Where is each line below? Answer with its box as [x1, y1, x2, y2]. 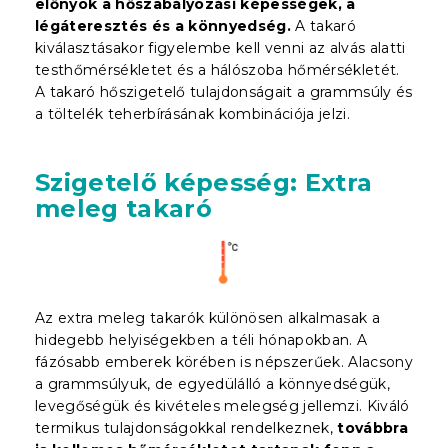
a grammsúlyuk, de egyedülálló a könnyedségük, [35, 374, 391, 393]
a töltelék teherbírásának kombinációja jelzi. [35, 104, 351, 123]
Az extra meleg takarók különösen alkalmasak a [35, 308, 381, 327]
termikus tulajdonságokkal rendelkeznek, [35, 418, 333, 437]
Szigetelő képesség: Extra [35, 167, 373, 197]
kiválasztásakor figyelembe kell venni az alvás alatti [35, 38, 406, 57]
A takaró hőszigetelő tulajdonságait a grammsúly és [35, 82, 413, 101]
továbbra [333, 418, 408, 437]
